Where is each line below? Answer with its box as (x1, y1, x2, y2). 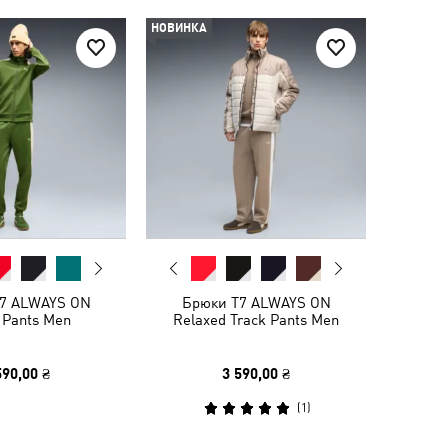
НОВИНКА (151, 21, 207, 35)
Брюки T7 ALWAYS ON (181, 294, 331, 311)
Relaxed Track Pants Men (173, 311, 339, 328)
